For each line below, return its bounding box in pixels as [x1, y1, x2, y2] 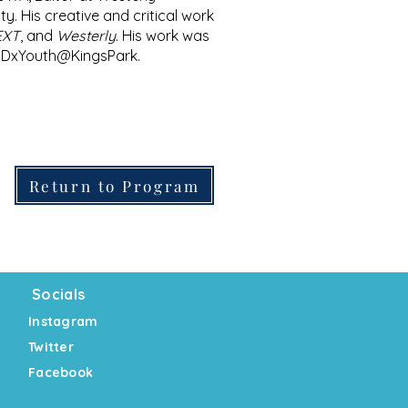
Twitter [28, 339, 75, 355]
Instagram [28, 313, 98, 330]
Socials [32, 285, 86, 303]
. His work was [116, 26, 209, 45]
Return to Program [28, 175, 200, 196]
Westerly [56, 26, 116, 45]
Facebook [28, 364, 94, 381]
